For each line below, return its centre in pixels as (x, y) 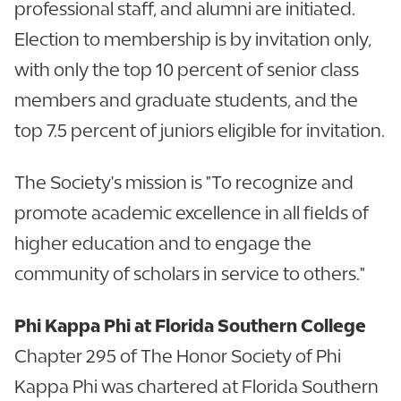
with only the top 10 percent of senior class (187, 69)
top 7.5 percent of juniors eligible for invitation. (200, 130)
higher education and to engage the (163, 243)
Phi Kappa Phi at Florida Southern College (190, 325)
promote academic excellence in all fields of (192, 213)
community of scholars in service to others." (190, 273)
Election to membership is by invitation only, (193, 39)
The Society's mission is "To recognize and (184, 182)
